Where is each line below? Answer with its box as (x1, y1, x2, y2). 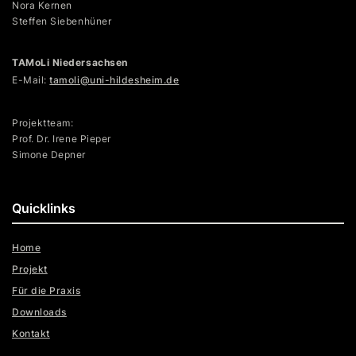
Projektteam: (12, 117, 74, 130)
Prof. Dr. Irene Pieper (12, 133, 111, 145)
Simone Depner (12, 149, 87, 161)
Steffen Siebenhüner (12, 15, 112, 28)
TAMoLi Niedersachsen (12, 56, 128, 69)
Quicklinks (12, 200, 75, 217)
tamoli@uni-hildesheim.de (49, 74, 180, 87)
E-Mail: (12, 74, 50, 87)
